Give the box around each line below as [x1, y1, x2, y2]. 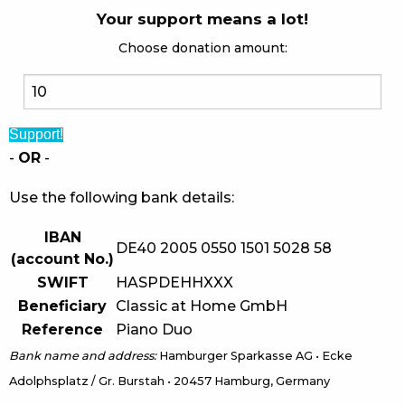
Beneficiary [18, 297, 107, 316]
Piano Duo [116, 321, 193, 339]
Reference [22, 321, 103, 339]
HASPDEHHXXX [116, 274, 233, 292]
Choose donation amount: [118, 40, 287, 57]
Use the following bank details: [9, 189, 234, 207]
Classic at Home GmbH [116, 297, 287, 316]
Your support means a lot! [97, 10, 308, 29]
